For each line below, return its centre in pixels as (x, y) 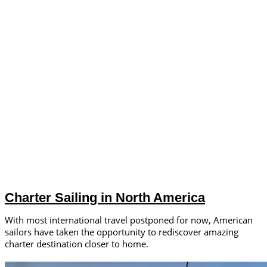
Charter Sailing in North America (105, 198)
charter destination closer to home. (77, 244)
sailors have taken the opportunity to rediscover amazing (122, 232)
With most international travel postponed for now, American (129, 220)
